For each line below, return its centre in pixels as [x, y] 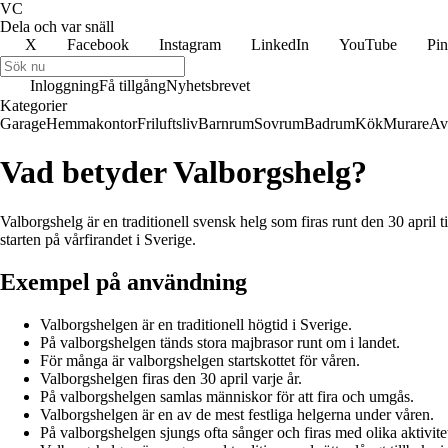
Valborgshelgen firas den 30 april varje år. [171, 378]
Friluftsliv [167, 123]
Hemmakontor [91, 123]
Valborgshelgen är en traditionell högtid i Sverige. [196, 324]
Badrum [329, 123]
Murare [406, 123]
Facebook [98, 44]
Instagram [190, 44]
